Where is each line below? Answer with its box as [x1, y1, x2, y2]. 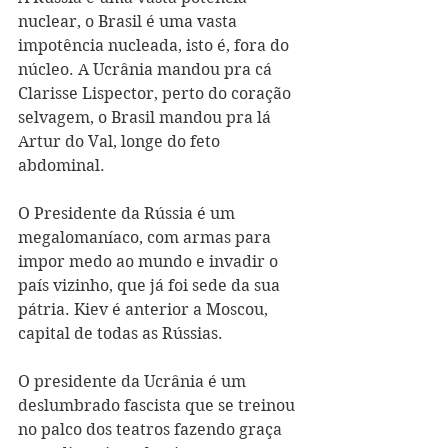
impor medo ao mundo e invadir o [18, 252, 282, 271]
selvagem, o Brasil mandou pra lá [18, 108, 275, 127]
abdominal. [18, 156, 105, 175]
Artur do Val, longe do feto [18, 132, 224, 151]
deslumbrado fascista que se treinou [18, 396, 299, 415]
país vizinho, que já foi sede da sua [18, 276, 284, 295]
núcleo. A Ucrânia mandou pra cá [18, 60, 276, 79]
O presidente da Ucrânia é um [18, 372, 250, 391]
